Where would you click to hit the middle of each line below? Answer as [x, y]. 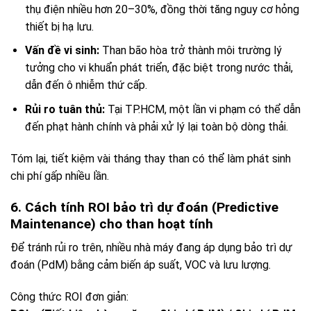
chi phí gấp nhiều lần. [60, 176]
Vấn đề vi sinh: [62, 51]
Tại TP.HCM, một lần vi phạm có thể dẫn [202, 110]
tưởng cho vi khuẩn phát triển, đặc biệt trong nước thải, [159, 68]
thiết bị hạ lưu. [59, 26]
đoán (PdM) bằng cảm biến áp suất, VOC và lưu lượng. [141, 265]
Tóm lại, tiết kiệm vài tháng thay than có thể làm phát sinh [151, 158]
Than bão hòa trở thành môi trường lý [190, 51]
